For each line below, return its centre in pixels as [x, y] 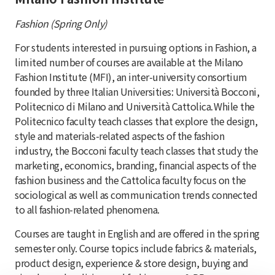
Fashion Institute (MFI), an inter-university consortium [131, 76]
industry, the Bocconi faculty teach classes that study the [136, 150]
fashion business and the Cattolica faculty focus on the [130, 180]
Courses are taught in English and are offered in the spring [137, 233]
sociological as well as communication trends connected [136, 194]
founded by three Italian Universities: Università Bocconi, [137, 91]
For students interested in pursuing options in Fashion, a [136, 47]
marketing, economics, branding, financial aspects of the [135, 165]
